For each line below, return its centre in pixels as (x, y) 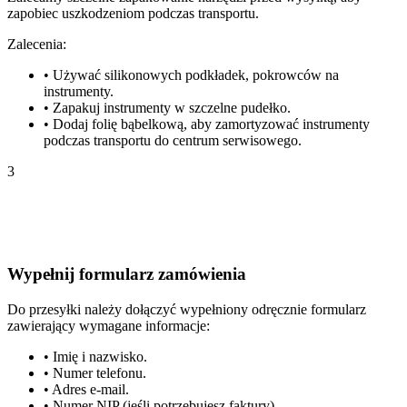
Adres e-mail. (90, 389)
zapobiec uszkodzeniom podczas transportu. (133, 14)
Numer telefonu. (99, 372)
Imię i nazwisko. (100, 356)
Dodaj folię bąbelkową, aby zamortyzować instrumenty (211, 124)
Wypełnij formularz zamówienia (127, 274)
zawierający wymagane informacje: (109, 325)
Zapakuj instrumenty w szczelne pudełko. (172, 108)
